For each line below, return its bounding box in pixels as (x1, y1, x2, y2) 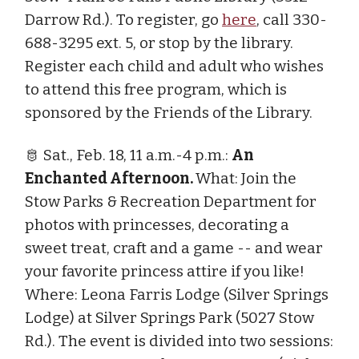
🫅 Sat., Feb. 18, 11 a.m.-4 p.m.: (25, 145, 232, 164)
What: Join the (196, 168, 296, 188)
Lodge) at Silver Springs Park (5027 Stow (25, 308, 314, 327)
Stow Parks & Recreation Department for (25, 192, 317, 211)
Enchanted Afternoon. (25, 168, 196, 188)
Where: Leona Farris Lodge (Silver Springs (25, 284, 329, 304)
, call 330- (256, 10, 327, 29)
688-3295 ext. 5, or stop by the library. (25, 33, 293, 52)
